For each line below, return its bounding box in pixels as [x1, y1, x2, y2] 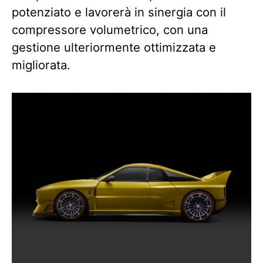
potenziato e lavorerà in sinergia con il [12, 5, 226, 20]
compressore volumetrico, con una [12, 22, 208, 38]
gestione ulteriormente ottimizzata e [12, 40, 216, 55]
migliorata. [12, 58, 70, 73]
